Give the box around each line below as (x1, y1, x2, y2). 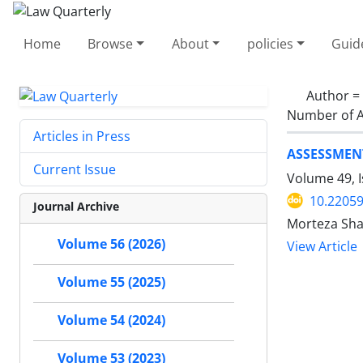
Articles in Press (33, 127, 130, 146)
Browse (88, 34, 134, 53)
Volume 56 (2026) (58, 235, 165, 254)
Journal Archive (33, 199, 119, 215)
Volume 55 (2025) (58, 273, 165, 292)
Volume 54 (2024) (58, 311, 165, 330)
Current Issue (33, 160, 116, 179)
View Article (287, 237, 357, 255)
